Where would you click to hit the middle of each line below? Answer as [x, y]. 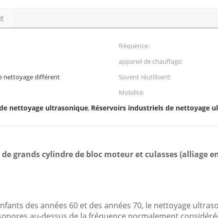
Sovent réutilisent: [145, 77]
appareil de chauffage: [151, 61]
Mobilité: [131, 92]
